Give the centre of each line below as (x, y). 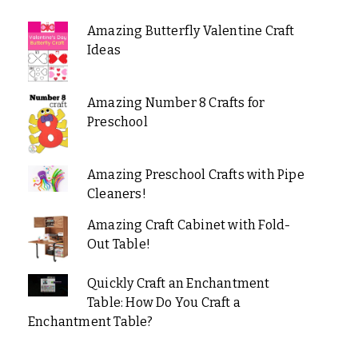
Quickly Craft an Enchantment (178, 284)
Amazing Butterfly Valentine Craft (191, 30)
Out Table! (118, 244)
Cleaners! (116, 193)
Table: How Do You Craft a (163, 303)
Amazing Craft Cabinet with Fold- (189, 225)
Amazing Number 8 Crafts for (176, 102)
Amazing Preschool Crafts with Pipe (195, 174)
